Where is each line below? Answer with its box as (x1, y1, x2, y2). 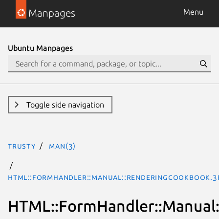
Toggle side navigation (26, 100, 104, 109)
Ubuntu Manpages (8, 44, 73, 52)
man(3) (49, 141, 76, 150)
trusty (8, 141, 36, 150)
